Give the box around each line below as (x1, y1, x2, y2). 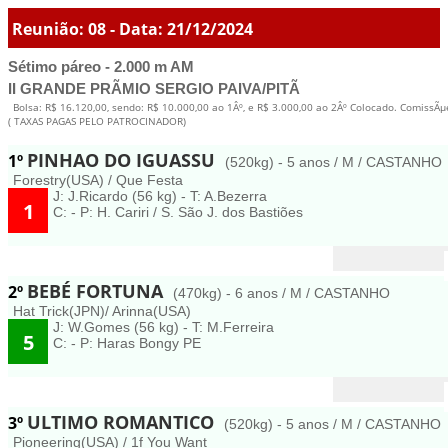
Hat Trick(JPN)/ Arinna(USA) (13, 303, 191, 319)
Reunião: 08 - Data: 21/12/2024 (12, 18, 254, 40)
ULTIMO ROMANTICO (27, 410, 219, 434)
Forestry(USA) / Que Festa (13, 172, 183, 188)
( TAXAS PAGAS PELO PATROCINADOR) (8, 114, 186, 128)
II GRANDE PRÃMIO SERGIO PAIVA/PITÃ (8, 80, 300, 97)
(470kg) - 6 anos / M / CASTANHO (173, 285, 390, 301)
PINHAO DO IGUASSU (27, 148, 220, 172)
